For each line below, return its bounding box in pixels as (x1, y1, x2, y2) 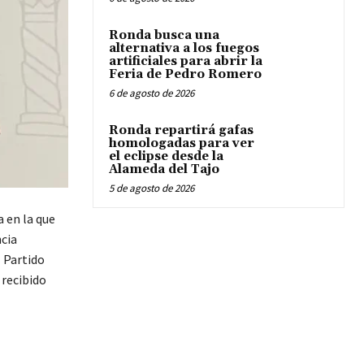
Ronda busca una (109, 28, 219, 43)
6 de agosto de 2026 (109, 86, 194, 100)
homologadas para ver (109, 136, 254, 151)
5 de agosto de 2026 (109, 181, 194, 195)
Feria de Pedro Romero (109, 67, 262, 82)
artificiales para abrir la (109, 54, 262, 69)
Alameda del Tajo (109, 162, 219, 177)
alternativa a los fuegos (109, 41, 259, 56)
